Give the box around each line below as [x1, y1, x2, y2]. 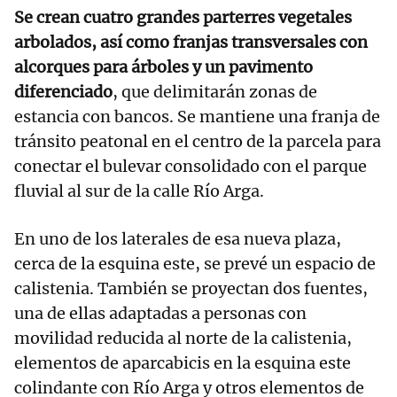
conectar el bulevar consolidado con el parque [14, 156, 367, 177]
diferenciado [14, 82, 113, 103]
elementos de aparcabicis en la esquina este [14, 353, 351, 374]
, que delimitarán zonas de [113, 82, 317, 103]
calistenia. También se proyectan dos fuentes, [14, 278, 368, 300]
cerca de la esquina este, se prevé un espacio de [14, 253, 376, 275]
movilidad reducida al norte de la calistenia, [14, 328, 352, 349]
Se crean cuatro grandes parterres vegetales [14, 7, 352, 28]
